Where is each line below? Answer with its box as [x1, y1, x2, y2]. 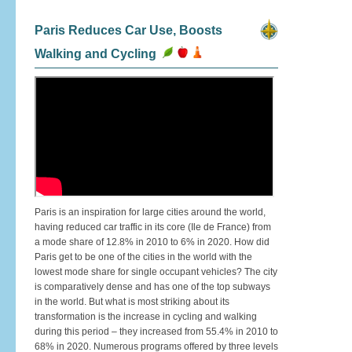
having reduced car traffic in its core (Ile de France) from [35, 222, 271, 233]
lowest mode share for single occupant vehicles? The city [35, 266, 277, 277]
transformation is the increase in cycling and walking [35, 311, 257, 322]
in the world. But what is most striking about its [35, 296, 229, 307]
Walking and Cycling [35, 47, 156, 60]
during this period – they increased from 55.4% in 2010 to [35, 326, 278, 337]
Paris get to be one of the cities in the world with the [35, 251, 252, 262]
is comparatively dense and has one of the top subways [35, 281, 270, 292]
